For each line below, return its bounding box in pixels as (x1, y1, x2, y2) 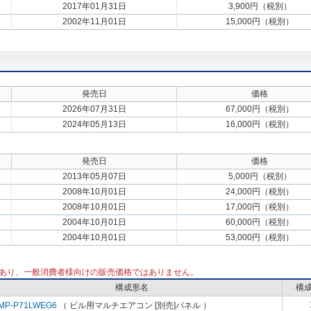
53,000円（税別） (226, 233, 294, 242)
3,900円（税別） (228, 1, 292, 11)
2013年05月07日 (62, 171, 126, 181)
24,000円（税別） (226, 187, 294, 196)
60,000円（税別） (226, 217, 294, 227)
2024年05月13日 (62, 119, 126, 129)
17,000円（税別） (226, 202, 294, 212)
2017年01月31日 (62, 1, 126, 11)
